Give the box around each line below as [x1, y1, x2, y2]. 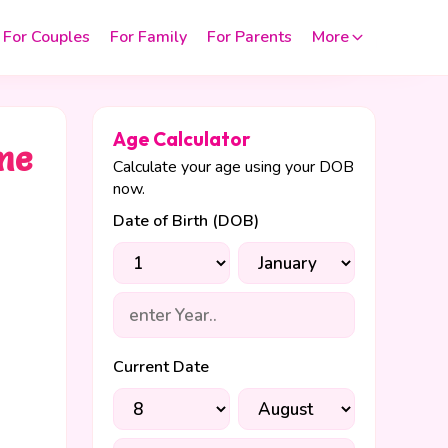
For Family [110, 26, 187, 48]
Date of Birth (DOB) [112, 210, 259, 232]
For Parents [207, 26, 292, 48]
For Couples [3, 26, 90, 48]
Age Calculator [112, 127, 250, 151]
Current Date [112, 356, 209, 378]
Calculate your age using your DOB [112, 156, 354, 178]
